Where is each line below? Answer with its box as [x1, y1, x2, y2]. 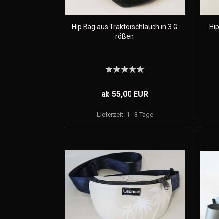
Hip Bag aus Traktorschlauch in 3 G [72, 23, 177, 31]
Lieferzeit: [96, 111, 126, 118]
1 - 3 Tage [126, 111, 153, 118]
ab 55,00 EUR [101, 89, 149, 99]
